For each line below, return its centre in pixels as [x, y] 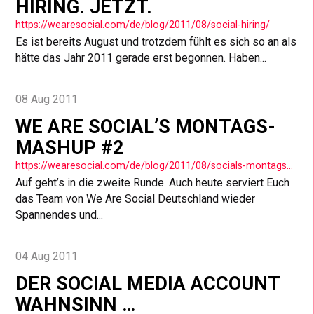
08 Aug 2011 [47, 99]
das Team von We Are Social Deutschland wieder [136, 199]
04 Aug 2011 [47, 256]
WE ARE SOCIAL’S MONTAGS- [146, 127]
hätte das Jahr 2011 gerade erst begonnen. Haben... [141, 58]
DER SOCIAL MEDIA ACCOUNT [148, 284]
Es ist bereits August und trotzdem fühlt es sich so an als [156, 42]
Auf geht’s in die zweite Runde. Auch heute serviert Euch [153, 183]
